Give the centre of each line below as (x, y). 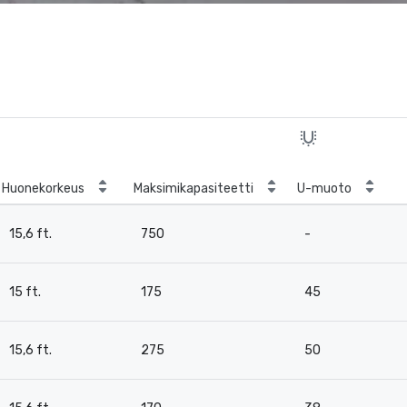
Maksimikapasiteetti (194, 189)
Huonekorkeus (43, 189)
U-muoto (324, 189)
